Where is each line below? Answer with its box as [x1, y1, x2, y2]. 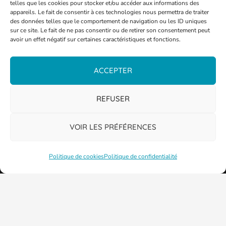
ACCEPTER [94, 66, 132, 75]
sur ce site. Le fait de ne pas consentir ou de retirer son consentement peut [10, 26, 210, 34]
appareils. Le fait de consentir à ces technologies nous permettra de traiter [10, 8, 209, 16]
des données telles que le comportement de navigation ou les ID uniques [10, 17, 207, 25]
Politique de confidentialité [104, 152, 177, 160]
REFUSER [96, 94, 130, 103]
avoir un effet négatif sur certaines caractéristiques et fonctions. [10, 35, 181, 43]
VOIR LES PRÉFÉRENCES [70, 122, 156, 132]
